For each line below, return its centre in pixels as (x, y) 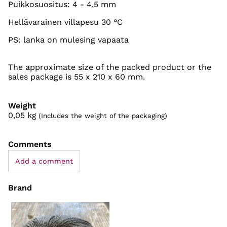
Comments (30, 144)
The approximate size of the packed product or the (110, 67)
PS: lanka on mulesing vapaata (68, 40)
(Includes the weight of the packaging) (103, 116)
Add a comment (44, 161)
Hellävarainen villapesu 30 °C (65, 22)
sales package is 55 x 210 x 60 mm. (77, 77)
